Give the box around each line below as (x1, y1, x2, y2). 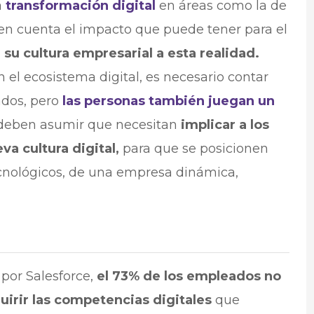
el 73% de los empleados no (96, 268, 281, 285)
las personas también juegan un (62, 93, 275, 109)
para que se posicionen (122, 141, 268, 157)
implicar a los (180, 117, 269, 133)
